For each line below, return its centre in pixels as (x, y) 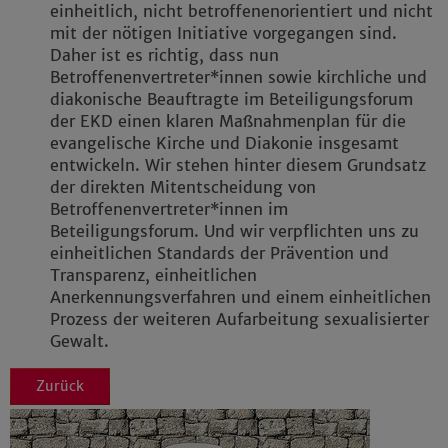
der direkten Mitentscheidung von (183, 187)
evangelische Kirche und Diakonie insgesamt (224, 143)
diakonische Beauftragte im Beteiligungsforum (231, 99)
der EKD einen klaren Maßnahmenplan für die (228, 121)
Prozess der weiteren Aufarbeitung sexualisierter (239, 319)
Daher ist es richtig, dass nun (164, 55)
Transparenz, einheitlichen (153, 275)
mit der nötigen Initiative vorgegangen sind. (223, 33)
